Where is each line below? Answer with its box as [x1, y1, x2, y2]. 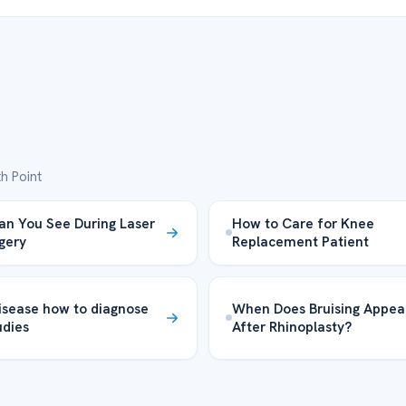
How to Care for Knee [232, 213, 374, 233]
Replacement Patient [232, 231, 369, 251]
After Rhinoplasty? [232, 316, 352, 336]
